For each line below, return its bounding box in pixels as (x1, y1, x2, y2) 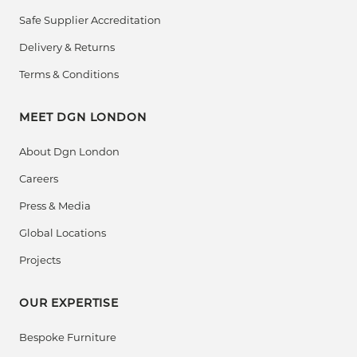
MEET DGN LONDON (19, 112, 147, 125)
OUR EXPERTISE (19, 298, 119, 311)
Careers (19, 172, 58, 186)
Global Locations (19, 226, 106, 240)
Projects (19, 253, 61, 267)
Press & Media (19, 199, 91, 213)
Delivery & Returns (19, 41, 115, 54)
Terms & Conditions (19, 68, 119, 81)
